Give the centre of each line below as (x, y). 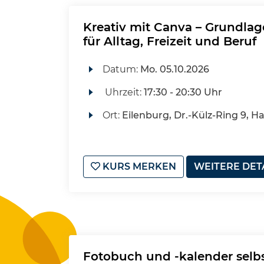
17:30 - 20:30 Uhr (183, 92)
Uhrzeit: (123, 92)
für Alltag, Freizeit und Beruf (170, 41)
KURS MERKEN (138, 166)
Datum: (121, 69)
